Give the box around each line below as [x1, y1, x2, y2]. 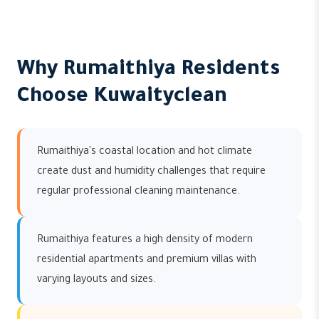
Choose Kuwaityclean [17, 86, 227, 109]
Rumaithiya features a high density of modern [37, 235, 253, 246]
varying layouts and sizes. [37, 275, 156, 286]
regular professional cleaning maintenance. [37, 187, 240, 198]
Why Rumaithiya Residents [17, 59, 280, 82]
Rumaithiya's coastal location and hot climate [37, 147, 252, 158]
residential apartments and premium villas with [37, 255, 256, 266]
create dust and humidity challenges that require [37, 167, 266, 178]
